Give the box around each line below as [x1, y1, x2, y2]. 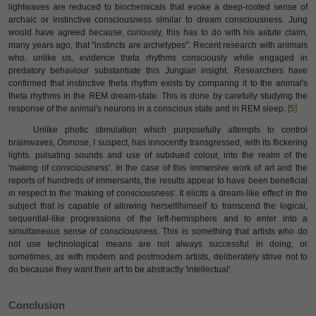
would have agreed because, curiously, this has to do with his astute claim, [8, 28, 308, 37]
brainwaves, [8, 138, 58, 147]
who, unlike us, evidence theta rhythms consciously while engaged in [8, 53, 308, 63]
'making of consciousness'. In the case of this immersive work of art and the [8, 163, 308, 173]
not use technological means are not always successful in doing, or [8, 239, 308, 249]
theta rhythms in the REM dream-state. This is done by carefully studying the [8, 91, 308, 101]
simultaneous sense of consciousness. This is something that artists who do [8, 226, 308, 236]
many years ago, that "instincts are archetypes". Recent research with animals [8, 40, 308, 50]
